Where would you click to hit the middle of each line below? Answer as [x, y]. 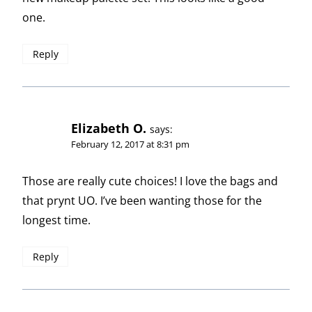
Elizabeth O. [109, 128]
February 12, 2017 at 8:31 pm [130, 145]
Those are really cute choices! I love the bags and [150, 181]
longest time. [56, 220]
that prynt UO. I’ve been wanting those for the [142, 201]
